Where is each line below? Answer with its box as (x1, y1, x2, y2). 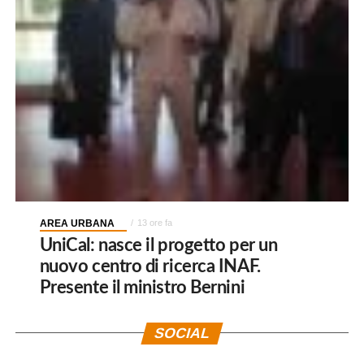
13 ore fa (136, 217, 172, 227)
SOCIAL (152, 324, 212, 341)
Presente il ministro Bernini (39, 278, 245, 297)
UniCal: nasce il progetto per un (39, 236, 278, 254)
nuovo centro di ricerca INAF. (39, 257, 261, 275)
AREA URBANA (39, 217, 115, 229)
